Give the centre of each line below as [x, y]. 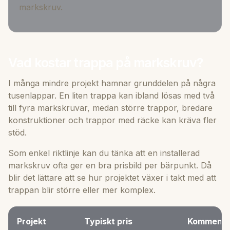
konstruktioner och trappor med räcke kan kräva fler [112, 120]
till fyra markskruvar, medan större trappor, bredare [110, 108]
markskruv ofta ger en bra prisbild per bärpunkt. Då [110, 165]
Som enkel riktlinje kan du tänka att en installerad [104, 153]
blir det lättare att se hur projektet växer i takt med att [112, 177]
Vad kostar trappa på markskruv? [106, 62]
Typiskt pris [108, 221]
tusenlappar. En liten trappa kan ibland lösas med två [111, 95]
